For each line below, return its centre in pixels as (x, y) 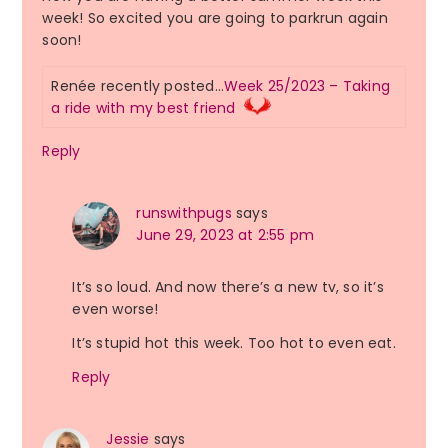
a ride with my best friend (143, 108)
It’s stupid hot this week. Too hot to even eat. (234, 343)
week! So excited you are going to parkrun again (215, 18)
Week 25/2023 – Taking (306, 86)
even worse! (115, 309)
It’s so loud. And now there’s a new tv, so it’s (228, 287)
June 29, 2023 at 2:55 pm (225, 235)
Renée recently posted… (137, 86)
